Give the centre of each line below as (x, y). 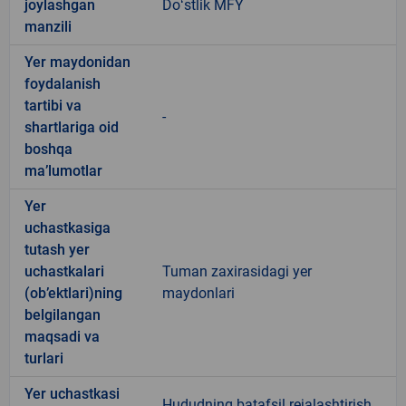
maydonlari (198, 293)
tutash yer (57, 249)
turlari (44, 358)
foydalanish (63, 83)
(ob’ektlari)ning (73, 293)
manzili (48, 26)
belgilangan (63, 314)
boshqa (48, 149)
